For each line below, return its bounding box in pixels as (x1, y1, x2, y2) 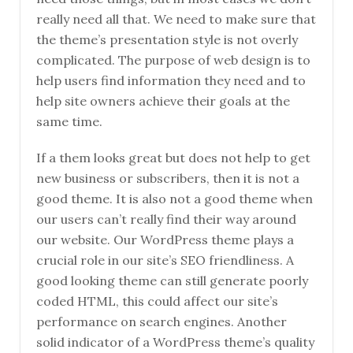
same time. (36, 113, 102, 130)
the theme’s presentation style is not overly (36, 32, 298, 48)
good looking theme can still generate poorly (36, 273, 308, 289)
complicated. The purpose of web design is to (36, 52, 310, 69)
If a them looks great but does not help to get (36, 150, 310, 166)
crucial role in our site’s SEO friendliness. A (36, 252, 294, 269)
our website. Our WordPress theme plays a (36, 232, 294, 248)
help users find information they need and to (36, 72, 306, 89)
